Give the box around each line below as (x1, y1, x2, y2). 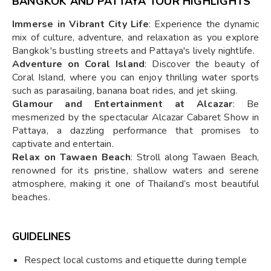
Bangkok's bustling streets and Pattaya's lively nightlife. (12, 44, 255, 57)
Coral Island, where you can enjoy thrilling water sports (12, 70, 259, 84)
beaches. (12, 190, 50, 204)
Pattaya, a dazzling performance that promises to (12, 123, 259, 137)
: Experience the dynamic (148, 17, 259, 31)
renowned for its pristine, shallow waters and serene (12, 163, 259, 177)
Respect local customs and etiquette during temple (24, 253, 247, 267)
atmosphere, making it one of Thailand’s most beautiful (12, 177, 259, 191)
